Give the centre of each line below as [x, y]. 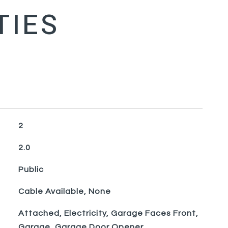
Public [31, 169]
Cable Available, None [64, 191]
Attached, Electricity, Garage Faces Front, [108, 213]
